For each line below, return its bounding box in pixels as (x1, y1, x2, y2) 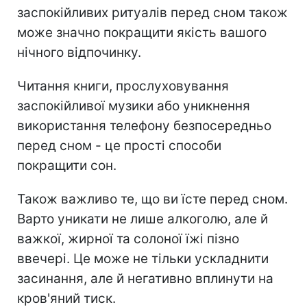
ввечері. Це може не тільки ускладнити (17, 250, 269, 267)
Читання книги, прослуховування (17, 77, 229, 94)
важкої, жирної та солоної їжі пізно (17, 230, 239, 247)
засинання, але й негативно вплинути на (17, 270, 273, 286)
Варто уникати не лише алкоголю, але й (17, 210, 268, 227)
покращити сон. (17, 157, 116, 173)
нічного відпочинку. (17, 44, 141, 60)
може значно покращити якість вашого (17, 24, 267, 40)
